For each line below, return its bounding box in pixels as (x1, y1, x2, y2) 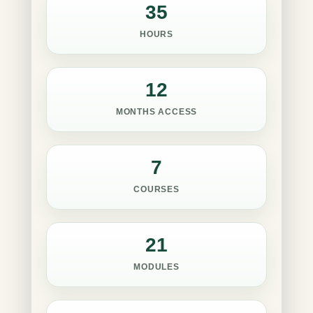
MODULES (133, 262, 180, 272)
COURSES (133, 184, 180, 194)
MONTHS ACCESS (115, 107, 198, 117)
